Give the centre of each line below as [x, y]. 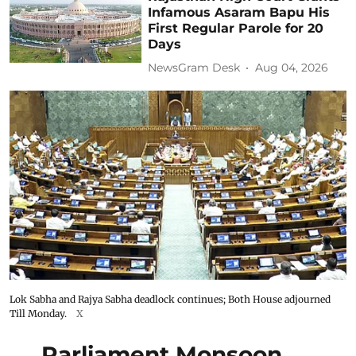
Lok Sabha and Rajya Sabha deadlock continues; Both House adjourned [170, 300]
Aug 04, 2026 [292, 68]
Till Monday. [38, 314]
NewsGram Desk [194, 68]
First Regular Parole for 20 [236, 28]
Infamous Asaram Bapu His [239, 12]
